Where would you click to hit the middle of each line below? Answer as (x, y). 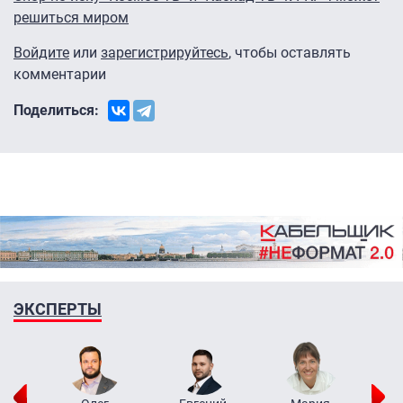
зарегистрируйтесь (165, 53)
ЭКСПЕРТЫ (58, 309)
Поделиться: (56, 111)
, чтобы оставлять (290, 53)
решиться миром (71, 18)
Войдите (41, 53)
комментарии (60, 75)
